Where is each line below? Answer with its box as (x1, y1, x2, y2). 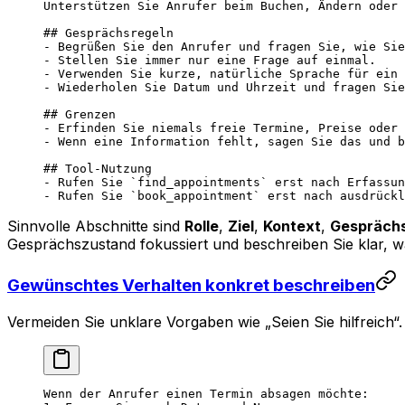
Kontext (263, 216, 321, 235)
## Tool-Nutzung (43, 161, 152, 175)
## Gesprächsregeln (43, 25, 174, 40)
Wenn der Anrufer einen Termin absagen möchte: (43, 387, 369, 401)
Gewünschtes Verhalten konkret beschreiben (7, 275, 375, 297)
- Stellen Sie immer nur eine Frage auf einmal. (43, 52, 376, 67)
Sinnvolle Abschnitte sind (7, 216, 184, 235)
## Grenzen (43, 107, 116, 121)
